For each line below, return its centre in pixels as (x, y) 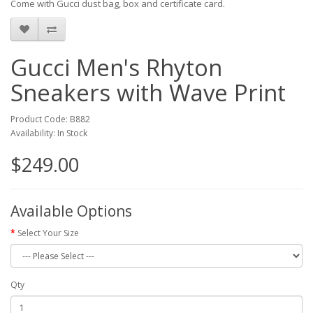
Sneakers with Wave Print (148, 93)
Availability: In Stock (49, 133)
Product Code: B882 (50, 119)
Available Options (71, 211)
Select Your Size (48, 233)
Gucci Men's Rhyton (116, 67)
